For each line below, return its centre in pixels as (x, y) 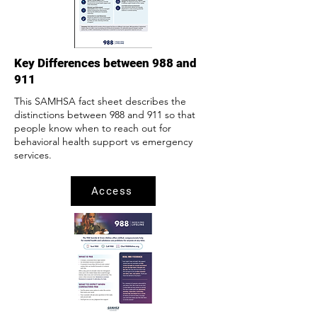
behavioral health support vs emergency (103, 142)
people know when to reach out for (93, 128)
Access (112, 191)
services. (33, 155)
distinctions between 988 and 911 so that (105, 115)
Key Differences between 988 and (105, 63)
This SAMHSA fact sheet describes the (100, 101)
